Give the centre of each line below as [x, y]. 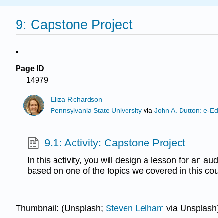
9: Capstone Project [74, 25]
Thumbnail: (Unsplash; [61, 209]
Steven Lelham [135, 209]
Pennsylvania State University [96, 110]
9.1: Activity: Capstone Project [115, 143]
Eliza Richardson [77, 100]
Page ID [30, 68]
